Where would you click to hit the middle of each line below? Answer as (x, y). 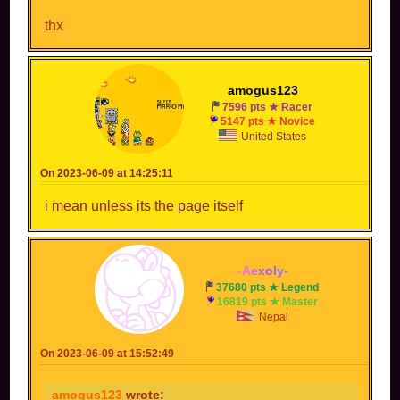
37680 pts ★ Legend (268, 287)
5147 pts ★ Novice (267, 121)
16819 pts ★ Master (268, 301)
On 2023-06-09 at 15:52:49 (108, 353)
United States (273, 136)
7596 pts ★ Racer (268, 107)
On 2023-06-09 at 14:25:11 (107, 173)
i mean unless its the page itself (144, 205)
